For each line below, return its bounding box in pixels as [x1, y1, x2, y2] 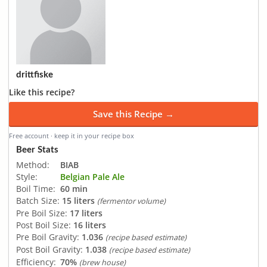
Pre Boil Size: [16, 207, 67, 219]
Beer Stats [16, 145, 58, 154]
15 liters [62, 194, 95, 206]
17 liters [70, 207, 103, 219]
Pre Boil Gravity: [16, 231, 79, 243]
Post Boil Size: [16, 219, 71, 231]
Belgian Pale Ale [60, 170, 125, 182]
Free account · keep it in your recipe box [9, 131, 134, 140]
